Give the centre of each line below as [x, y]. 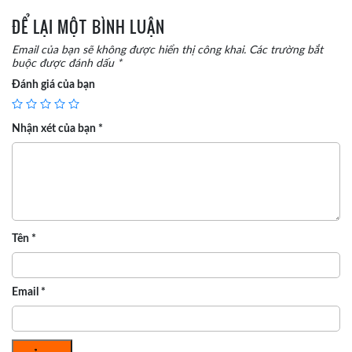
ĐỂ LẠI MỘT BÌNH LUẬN [88, 27]
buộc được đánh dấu [64, 64]
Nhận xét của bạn [55, 129]
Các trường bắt [286, 51]
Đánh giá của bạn [53, 85]
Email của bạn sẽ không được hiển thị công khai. [129, 51]
